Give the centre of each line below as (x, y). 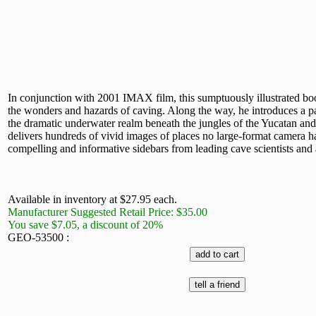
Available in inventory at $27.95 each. (92, 199)
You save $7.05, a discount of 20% (85, 225)
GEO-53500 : (38, 237)
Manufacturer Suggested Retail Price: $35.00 (108, 212)
